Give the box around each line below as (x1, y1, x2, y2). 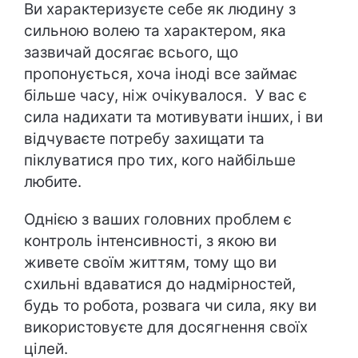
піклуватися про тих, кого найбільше (24, 151, 296, 169)
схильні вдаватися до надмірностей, (24, 275, 296, 293)
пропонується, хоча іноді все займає (24, 65, 297, 83)
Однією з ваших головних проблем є (24, 210, 292, 229)
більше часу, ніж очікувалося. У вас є (24, 86, 307, 105)
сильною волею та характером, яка (24, 22, 286, 40)
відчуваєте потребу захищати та (24, 129, 265, 148)
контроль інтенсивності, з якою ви (24, 232, 276, 250)
